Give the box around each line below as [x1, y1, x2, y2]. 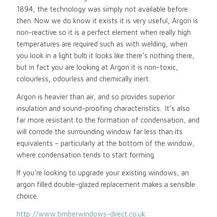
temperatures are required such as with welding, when [16, 40, 187, 48]
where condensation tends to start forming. [16, 151, 155, 159]
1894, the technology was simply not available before [16, 5, 188, 14]
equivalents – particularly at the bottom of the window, [16, 139, 195, 147]
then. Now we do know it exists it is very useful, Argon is [16, 16, 198, 25]
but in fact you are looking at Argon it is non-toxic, [16, 63, 178, 72]
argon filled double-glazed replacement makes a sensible [16, 180, 195, 188]
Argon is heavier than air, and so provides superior [16, 93, 175, 101]
